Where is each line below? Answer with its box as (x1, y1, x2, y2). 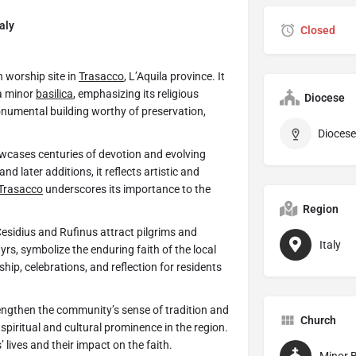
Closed (300, 24, 335, 37)
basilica (36, 87, 73, 101)
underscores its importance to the (43, 183, 211, 196)
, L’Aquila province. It (124, 70, 225, 83)
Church (300, 314, 336, 327)
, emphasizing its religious (73, 87, 199, 101)
